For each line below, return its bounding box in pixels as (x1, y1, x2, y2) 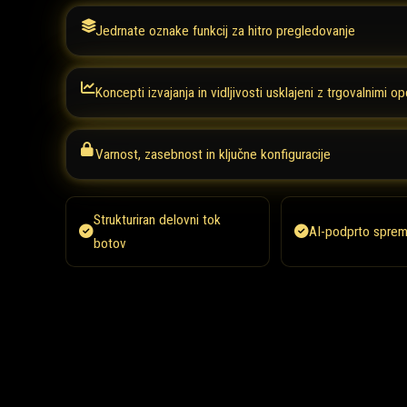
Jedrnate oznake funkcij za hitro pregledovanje (94, 22, 355, 39)
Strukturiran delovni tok (93, 211, 221, 228)
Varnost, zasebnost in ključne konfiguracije (94, 145, 331, 163)
